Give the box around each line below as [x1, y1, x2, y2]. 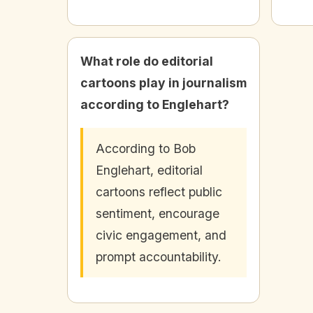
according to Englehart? [80, 97, 229, 112]
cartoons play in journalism [80, 75, 247, 91]
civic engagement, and [96, 228, 226, 243]
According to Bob [96, 141, 196, 156]
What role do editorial [80, 54, 213, 69]
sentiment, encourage [96, 206, 219, 221]
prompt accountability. [96, 249, 221, 265]
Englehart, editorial [96, 163, 203, 178]
